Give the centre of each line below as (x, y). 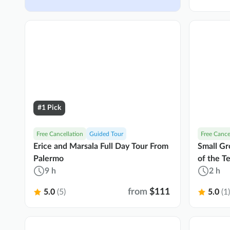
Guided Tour (106, 134)
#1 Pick (49, 108)
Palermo (49, 158)
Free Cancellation (60, 134)
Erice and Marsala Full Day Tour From (101, 146)
